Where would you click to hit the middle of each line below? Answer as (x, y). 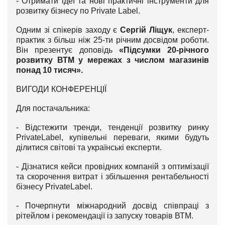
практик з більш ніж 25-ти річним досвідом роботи (111, 40)
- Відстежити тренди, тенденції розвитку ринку (113, 127)
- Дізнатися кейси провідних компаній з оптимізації (113, 166)
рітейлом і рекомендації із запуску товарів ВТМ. (105, 215)
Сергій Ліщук (146, 30)
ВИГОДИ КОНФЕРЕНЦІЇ (61, 89)
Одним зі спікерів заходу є (68, 30)
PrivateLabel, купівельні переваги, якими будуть (113, 137)
